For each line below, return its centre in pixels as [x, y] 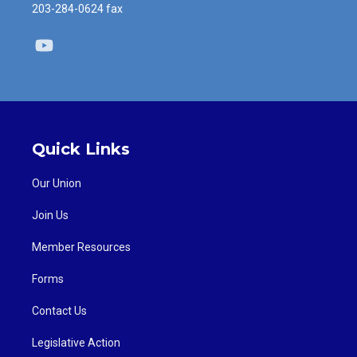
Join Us [50, 216]
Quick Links [81, 149]
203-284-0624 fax [77, 8]
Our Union [57, 184]
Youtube [78, 45]
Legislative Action [76, 343]
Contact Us [59, 311]
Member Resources [81, 247]
